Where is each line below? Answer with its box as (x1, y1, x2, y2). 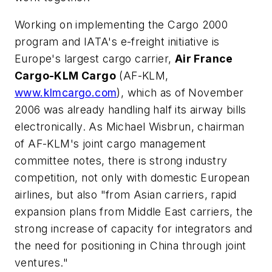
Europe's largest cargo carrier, (15, 52, 175, 66)
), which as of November (117, 86, 244, 100)
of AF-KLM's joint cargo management (15, 137, 206, 151)
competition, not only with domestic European (15, 171, 250, 185)
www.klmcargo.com (15, 86, 117, 100)
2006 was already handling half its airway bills (15, 103, 246, 117)
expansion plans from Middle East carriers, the (15, 205, 253, 219)
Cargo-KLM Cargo (15, 69, 116, 83)
